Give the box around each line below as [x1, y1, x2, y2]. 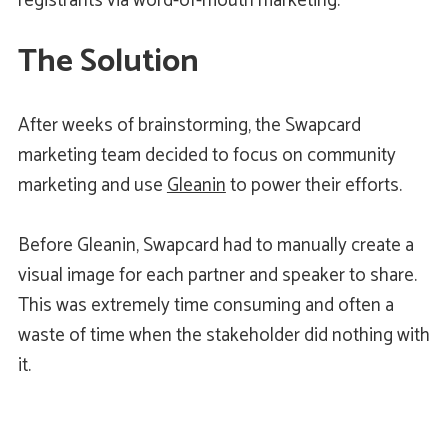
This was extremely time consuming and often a [17, 290, 394, 322]
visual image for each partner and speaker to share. [17, 260, 417, 292]
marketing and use [17, 170, 167, 202]
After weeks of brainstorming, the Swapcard [17, 110, 361, 142]
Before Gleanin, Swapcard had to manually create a [17, 230, 414, 262]
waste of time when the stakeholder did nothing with [17, 320, 430, 352]
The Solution [17, 36, 199, 89]
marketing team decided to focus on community [17, 140, 396, 172]
